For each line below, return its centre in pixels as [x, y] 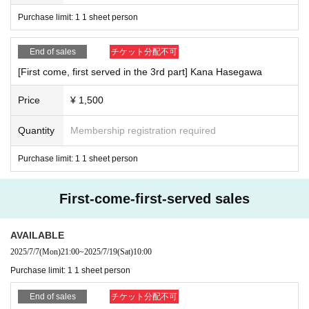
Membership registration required [143, 130]
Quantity [36, 130]
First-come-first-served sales [154, 198]
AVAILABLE [37, 235]
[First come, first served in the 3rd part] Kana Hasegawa [140, 71]
